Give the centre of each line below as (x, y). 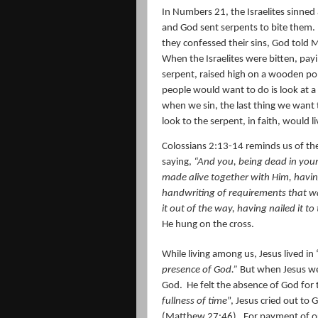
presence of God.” (200, 270)
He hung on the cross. (208, 224)
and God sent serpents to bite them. (238, 28)
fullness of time (194, 301)
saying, (178, 162)
